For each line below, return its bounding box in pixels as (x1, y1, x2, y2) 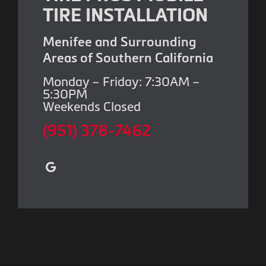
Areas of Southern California (43, 50, 213, 65)
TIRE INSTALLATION (43, 4, 208, 26)
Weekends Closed (43, 99, 141, 114)
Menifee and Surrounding (43, 34, 197, 49)
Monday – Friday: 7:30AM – (43, 74, 200, 89)
